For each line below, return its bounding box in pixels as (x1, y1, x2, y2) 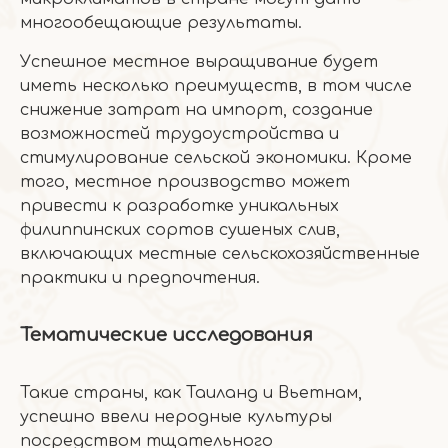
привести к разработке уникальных (20, 197, 339, 215)
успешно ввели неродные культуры (20, 408, 332, 426)
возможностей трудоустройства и (20, 125, 339, 143)
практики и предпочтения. (20, 269, 260, 287)
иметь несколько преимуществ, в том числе (20, 77, 412, 95)
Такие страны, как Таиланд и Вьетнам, (20, 384, 362, 402)
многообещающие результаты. (20, 14, 302, 32)
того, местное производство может (20, 173, 350, 191)
